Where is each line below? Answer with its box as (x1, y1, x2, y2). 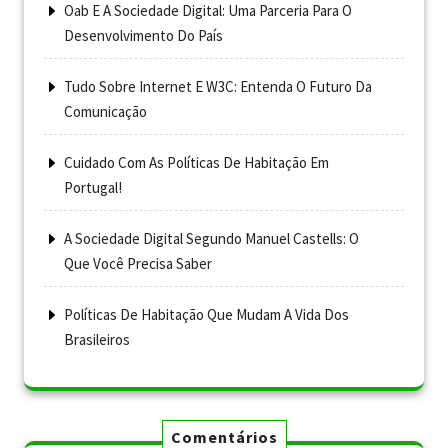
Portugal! (64, 178, 122, 198)
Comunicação (64, 102, 147, 122)
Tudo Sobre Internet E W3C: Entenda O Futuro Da (64, 77, 372, 97)
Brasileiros (64, 330, 130, 350)
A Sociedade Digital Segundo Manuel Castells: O (64, 229, 359, 249)
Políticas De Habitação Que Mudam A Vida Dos (64, 305, 349, 325)
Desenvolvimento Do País (64, 26, 223, 46)
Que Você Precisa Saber (64, 254, 212, 274)
